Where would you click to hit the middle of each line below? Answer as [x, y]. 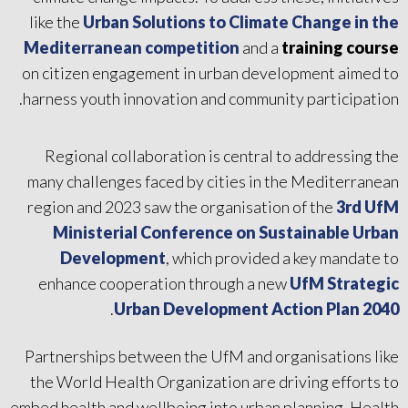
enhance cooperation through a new [164, 284]
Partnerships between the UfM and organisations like [212, 357]
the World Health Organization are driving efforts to [214, 382]
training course [340, 48]
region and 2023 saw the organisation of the [182, 207]
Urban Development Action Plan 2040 [256, 309]
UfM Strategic [344, 284]
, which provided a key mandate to [282, 258]
